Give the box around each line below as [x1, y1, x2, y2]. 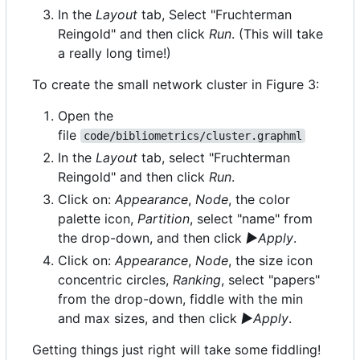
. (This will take [231, 26, 323, 43]
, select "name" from [190, 211, 313, 227]
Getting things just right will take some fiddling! [32, 342, 321, 358]
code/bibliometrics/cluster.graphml [84, 129, 302, 143]
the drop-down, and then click [58, 230, 246, 247]
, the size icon [228, 252, 313, 269]
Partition [137, 211, 190, 227]
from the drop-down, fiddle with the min [58, 291, 303, 308]
